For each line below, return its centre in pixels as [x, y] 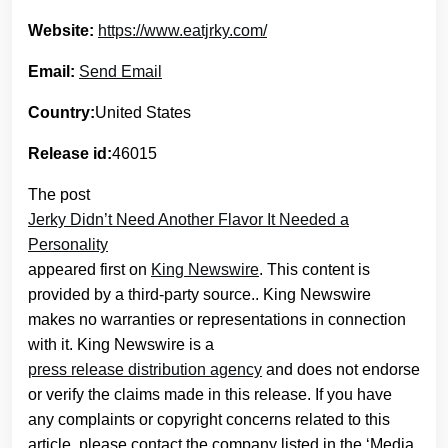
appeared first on [89, 269]
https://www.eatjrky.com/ [182, 30]
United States [143, 112]
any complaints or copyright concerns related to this [209, 419]
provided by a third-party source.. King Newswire [199, 294]
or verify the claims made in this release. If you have [210, 394]
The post [59, 194]
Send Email [120, 71]
